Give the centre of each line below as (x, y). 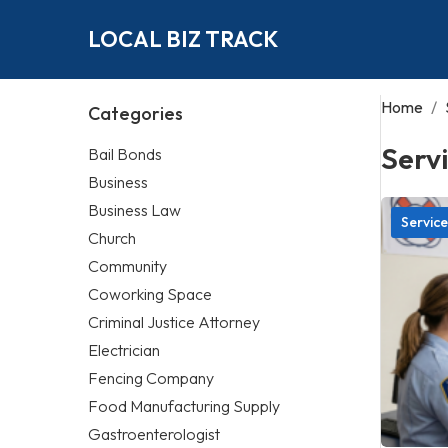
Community (127, 265)
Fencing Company (151, 377)
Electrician (124, 349)
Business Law (134, 209)
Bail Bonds (125, 153)
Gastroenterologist (154, 433)
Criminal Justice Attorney (174, 321)
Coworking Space (150, 293)
